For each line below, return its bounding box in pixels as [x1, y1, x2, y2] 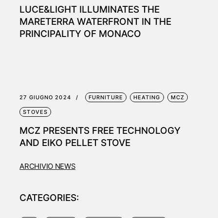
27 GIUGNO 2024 [19, 93, 71, 101]
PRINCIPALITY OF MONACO [19, 28, 142, 39]
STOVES [23, 108, 48, 115]
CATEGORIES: [19, 192, 79, 203]
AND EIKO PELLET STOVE [19, 137, 131, 148]
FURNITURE [88, 93, 123, 101]
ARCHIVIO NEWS [19, 162, 76, 171]
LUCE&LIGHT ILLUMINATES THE [19, 3, 160, 15]
